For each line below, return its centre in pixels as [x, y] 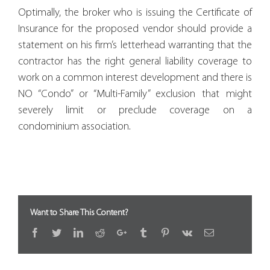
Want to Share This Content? [79, 213]
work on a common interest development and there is [135, 78]
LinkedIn [100, 232]
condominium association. [74, 127]
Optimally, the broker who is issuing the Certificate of [135, 13]
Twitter [74, 232]
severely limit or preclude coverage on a [135, 110]
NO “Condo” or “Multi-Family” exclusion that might [135, 94]
